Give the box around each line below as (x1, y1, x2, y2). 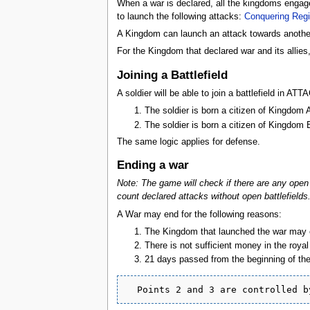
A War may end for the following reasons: (116, 209, 282, 219)
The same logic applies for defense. (116, 136, 260, 147)
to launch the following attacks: (116, 11, 244, 21)
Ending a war (116, 158, 189, 172)
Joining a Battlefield (116, 69, 228, 82)
